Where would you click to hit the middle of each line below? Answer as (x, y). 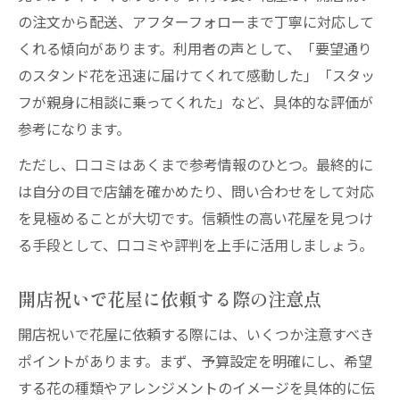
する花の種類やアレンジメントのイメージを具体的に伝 (196, 387)
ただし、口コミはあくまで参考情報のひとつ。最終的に (196, 164)
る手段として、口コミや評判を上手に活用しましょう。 (196, 245)
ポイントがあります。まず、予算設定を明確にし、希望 (195, 361)
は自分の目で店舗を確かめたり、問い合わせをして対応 (196, 191)
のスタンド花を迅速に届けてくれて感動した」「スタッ (196, 75)
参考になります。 (74, 129)
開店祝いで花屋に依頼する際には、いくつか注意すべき (196, 334)
